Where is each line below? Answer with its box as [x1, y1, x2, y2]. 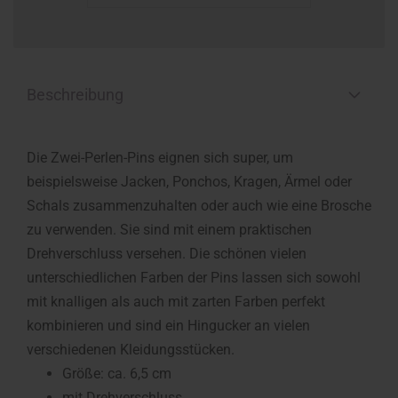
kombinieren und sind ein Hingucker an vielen [27, 317, 310, 334]
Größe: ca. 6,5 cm [62, 365, 171, 382]
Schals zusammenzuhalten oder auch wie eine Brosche [27, 197, 371, 214]
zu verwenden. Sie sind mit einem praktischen [27, 221, 312, 238]
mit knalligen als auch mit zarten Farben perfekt [27, 293, 325, 310]
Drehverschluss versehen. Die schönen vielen [27, 245, 306, 262]
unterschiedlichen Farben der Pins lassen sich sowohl [27, 269, 361, 286]
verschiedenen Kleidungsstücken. [27, 341, 235, 358]
